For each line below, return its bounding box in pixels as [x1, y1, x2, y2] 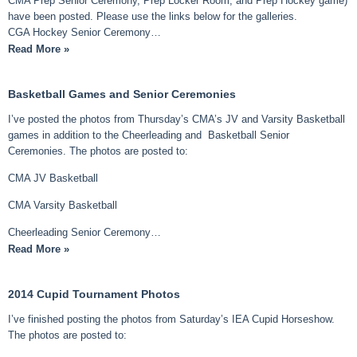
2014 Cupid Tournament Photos [8, 287, 180, 300]
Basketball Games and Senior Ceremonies [8, 87, 236, 100]
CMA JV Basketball [8, 171, 98, 184]
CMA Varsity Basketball [8, 198, 117, 211]
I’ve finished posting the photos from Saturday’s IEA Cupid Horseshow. [8, 312, 335, 325]
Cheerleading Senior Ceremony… [8, 226, 161, 238]
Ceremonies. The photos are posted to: [8, 144, 188, 157]
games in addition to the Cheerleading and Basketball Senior [8, 128, 289, 141]
